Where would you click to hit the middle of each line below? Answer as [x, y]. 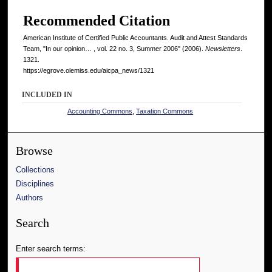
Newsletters [223, 48]
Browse [35, 151]
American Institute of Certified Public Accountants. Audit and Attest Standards [135, 37]
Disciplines [35, 183]
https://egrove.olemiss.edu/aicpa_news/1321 [89, 70]
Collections [36, 169]
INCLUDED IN [47, 94]
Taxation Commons [165, 111]
